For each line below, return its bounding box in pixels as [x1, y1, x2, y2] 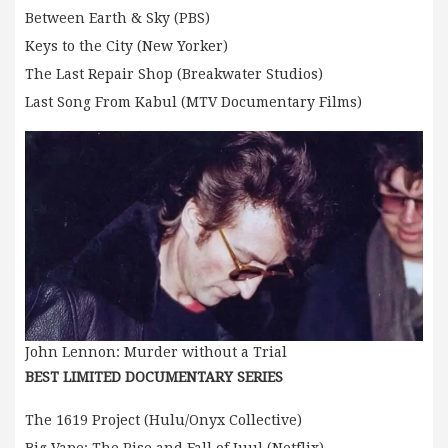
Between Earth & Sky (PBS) [25, 10, 210, 27]
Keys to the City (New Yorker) [25, 38, 228, 55]
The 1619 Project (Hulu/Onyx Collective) [25, 412, 302, 429]
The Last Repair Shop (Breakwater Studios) [25, 66, 323, 83]
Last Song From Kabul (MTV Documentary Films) [25, 94, 362, 111]
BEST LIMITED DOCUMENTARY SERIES [25, 369, 283, 386]
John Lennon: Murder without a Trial [25, 344, 287, 361]
